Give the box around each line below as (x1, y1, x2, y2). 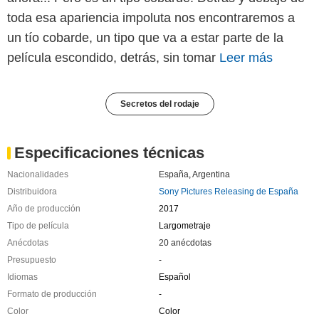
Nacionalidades (7, 169, 68, 179)
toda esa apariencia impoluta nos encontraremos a (7, 10, 295, 25)
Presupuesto (7, 254, 56, 265)
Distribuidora (7, 186, 57, 197)
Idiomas (7, 271, 38, 282)
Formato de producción (7, 288, 97, 299)
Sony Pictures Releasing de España (158, 186, 298, 197)
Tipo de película (7, 220, 69, 231)
